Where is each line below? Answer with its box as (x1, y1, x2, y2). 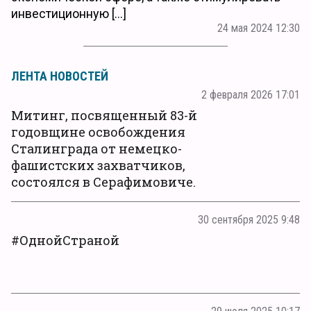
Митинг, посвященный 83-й (11, 106, 197, 124)
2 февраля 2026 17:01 (201, 87, 300, 101)
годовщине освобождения (11, 123, 185, 140)
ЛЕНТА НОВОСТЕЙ (11, 68, 108, 83)
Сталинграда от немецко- (11, 140, 182, 157)
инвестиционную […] (11, 6, 126, 21)
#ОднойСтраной (11, 231, 119, 249)
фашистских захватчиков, (11, 156, 185, 174)
